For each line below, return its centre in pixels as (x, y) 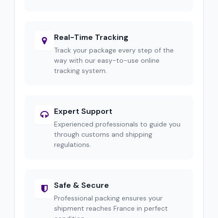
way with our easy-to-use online (107, 60)
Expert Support (83, 111)
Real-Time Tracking (91, 37)
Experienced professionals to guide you (117, 124)
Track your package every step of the (114, 50)
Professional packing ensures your (108, 198)
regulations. (73, 145)
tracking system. (81, 71)
